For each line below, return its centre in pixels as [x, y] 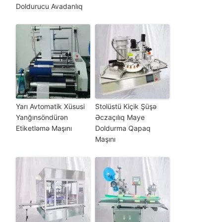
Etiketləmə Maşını [44, 128]
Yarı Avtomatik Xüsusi [50, 106]
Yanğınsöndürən [42, 117]
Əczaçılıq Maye [120, 117]
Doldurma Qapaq [123, 128]
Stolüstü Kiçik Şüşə [126, 106]
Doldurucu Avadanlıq [49, 6]
